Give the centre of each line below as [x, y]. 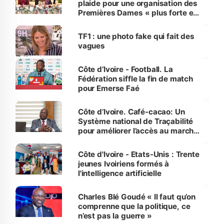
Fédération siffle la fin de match [135, 78]
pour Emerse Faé [108, 88]
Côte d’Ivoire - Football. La [125, 69]
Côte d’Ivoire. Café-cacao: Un [131, 111]
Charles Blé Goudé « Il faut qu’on [136, 196]
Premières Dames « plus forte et [137, 12]
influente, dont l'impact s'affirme [137, 22]
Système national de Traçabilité [135, 121]
